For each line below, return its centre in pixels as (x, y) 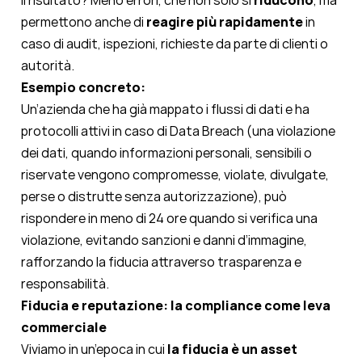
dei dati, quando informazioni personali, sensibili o (166, 153)
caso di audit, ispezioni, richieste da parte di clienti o (175, 44)
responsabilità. (65, 284)
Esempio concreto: (83, 88)
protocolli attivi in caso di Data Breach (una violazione (178, 131)
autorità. (48, 66)
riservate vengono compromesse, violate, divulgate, (175, 175)
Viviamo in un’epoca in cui (94, 349)
